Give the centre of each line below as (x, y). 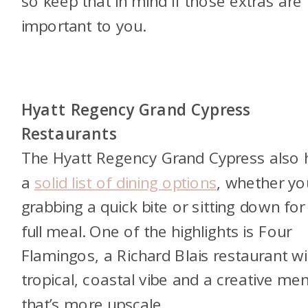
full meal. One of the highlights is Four (156, 230)
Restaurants (69, 133)
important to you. (84, 25)
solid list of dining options (125, 182)
